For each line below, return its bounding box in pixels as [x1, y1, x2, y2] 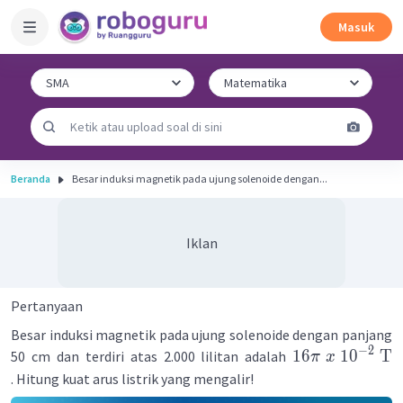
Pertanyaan [11, 297, 83, 315]
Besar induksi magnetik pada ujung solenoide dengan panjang [11, 326, 392, 344]
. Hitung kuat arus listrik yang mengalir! [11, 370, 254, 388]
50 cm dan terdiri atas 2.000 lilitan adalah [11, 347, 293, 365]
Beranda [11, 172, 50, 185]
